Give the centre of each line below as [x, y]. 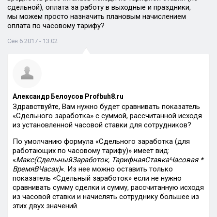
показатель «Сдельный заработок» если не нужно [97, 178]
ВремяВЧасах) [37, 169]
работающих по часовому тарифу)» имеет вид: [91, 151]
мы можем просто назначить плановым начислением [97, 16]
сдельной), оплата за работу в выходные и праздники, [99, 7]
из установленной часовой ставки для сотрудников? [102, 125]
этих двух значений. [46, 206]
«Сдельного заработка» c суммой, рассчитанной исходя [107, 116]
